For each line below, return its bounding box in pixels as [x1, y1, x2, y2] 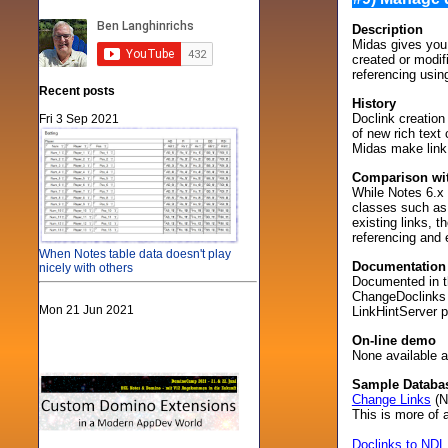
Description [351, 22, 423, 37]
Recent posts [38, 84, 115, 98]
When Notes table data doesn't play [38, 247, 231, 261]
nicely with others [38, 261, 133, 275]
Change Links [351, 392, 431, 407]
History [351, 96, 396, 111]
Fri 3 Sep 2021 [38, 112, 119, 126]
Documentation [351, 259, 446, 274]
